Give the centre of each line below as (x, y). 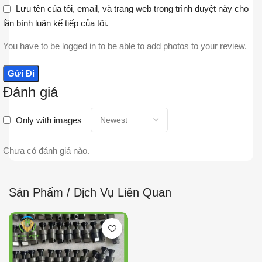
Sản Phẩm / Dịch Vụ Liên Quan (90, 193)
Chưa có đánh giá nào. (46, 151)
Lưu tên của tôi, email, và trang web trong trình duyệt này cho (132, 9)
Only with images (49, 120)
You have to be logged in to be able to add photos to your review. (125, 46)
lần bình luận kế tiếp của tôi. (56, 23)
